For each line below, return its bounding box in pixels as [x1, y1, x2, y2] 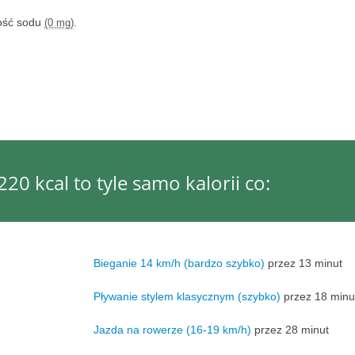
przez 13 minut [264, 256, 342, 269]
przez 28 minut [250, 323, 329, 336]
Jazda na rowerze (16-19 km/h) [93, 323, 251, 336]
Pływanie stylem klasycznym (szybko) [93, 289, 281, 303]
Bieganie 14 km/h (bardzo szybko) [93, 256, 265, 269]
